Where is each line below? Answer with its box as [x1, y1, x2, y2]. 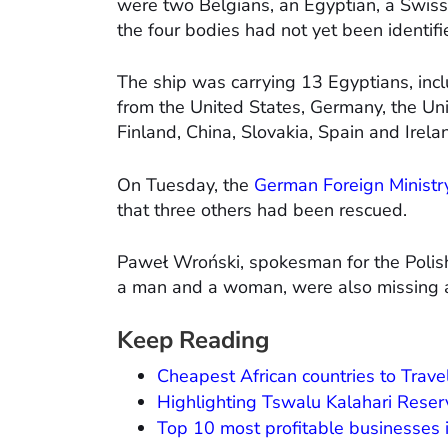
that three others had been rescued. [117, 198, 407, 223]
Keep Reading [117, 324, 270, 357]
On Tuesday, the [117, 173, 254, 198]
